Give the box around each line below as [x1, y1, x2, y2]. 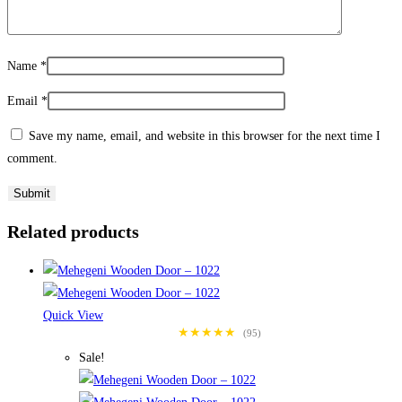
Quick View [43, 309, 103, 323]
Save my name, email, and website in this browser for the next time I [29, 128, 380, 143]
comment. [7, 151, 57, 165]
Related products [7, 222, 139, 242]
